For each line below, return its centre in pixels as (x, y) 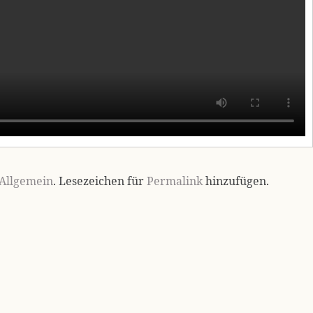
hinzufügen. (236, 181)
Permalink (175, 181)
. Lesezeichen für (100, 181)
